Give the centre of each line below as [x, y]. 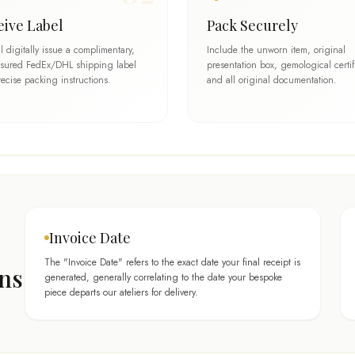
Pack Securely [252, 25]
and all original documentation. [272, 80]
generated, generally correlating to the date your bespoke [163, 277]
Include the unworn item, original [276, 50]
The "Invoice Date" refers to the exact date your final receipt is [172, 262]
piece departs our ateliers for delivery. [121, 292]
